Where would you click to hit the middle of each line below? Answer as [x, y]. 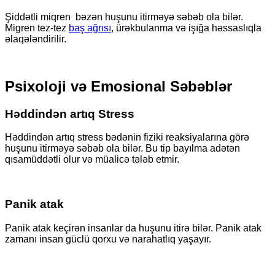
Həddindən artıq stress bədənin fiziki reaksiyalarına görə [127, 137]
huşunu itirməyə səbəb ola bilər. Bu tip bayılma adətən [122, 149]
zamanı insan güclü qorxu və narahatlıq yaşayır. [108, 239]
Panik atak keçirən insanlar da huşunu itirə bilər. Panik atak [133, 228]
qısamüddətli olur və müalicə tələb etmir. [92, 160]
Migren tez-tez [37, 28]
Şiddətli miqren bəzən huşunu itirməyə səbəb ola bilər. [124, 17]
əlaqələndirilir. [36, 39]
